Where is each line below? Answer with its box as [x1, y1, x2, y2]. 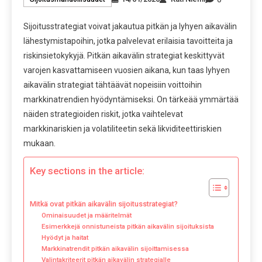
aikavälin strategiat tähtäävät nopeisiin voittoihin [23, 80, 202, 89]
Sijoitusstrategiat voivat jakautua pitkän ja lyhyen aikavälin [23, 21, 237, 31]
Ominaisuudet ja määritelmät [41, 211, 132, 219]
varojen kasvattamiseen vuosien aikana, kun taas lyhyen [23, 65, 230, 75]
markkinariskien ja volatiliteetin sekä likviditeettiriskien [23, 123, 222, 133]
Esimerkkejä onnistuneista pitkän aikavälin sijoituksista [41, 222, 214, 230]
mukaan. [23, 138, 56, 148]
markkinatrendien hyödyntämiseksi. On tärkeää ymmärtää [23, 94, 239, 104]
